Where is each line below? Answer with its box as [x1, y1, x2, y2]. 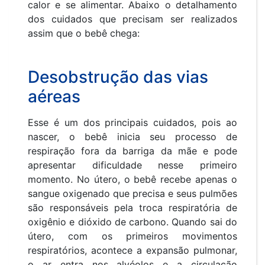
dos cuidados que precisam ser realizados [28, 13, 237, 25]
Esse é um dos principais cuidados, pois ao [28, 117, 237, 129]
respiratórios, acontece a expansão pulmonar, [28, 244, 237, 257]
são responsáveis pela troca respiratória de [28, 202, 237, 214]
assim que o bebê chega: [28, 27, 140, 40]
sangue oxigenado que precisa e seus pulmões [28, 188, 237, 200]
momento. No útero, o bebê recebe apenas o [28, 173, 237, 186]
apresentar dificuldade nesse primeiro [28, 159, 237, 172]
